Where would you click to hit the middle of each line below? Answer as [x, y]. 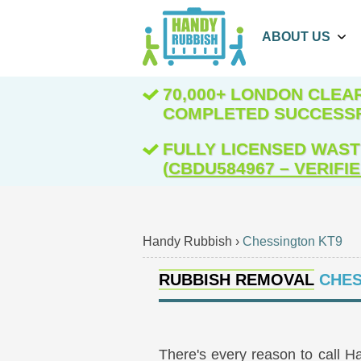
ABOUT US [296, 37]
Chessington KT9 [293, 241]
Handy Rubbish [187, 241]
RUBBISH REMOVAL [237, 280]
